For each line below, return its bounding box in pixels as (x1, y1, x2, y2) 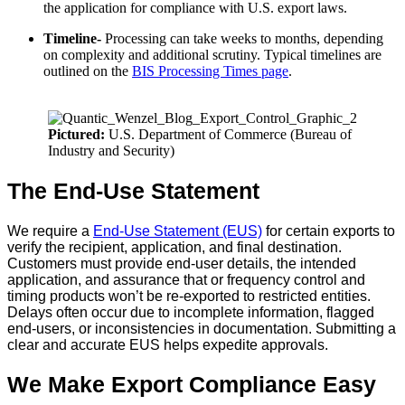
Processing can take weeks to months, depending (101, 31, 383, 47)
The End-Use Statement (7, 177, 266, 203)
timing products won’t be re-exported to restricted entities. (7, 287, 371, 304)
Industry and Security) (48, 143, 174, 159)
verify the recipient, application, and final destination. (7, 239, 342, 255)
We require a (7, 222, 93, 239)
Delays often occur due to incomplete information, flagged (7, 304, 374, 320)
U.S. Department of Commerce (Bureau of (105, 127, 352, 143)
